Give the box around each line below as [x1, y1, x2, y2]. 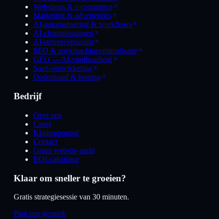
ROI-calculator [33, 154, 79, 163]
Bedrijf [14, 91, 42, 102]
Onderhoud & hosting [33, 73, 101, 82]
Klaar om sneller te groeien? [14, 173, 126, 183]
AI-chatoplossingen [33, 29, 93, 38]
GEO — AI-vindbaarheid [33, 55, 112, 64]
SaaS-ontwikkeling [33, 64, 92, 73]
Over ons [33, 110, 62, 119]
